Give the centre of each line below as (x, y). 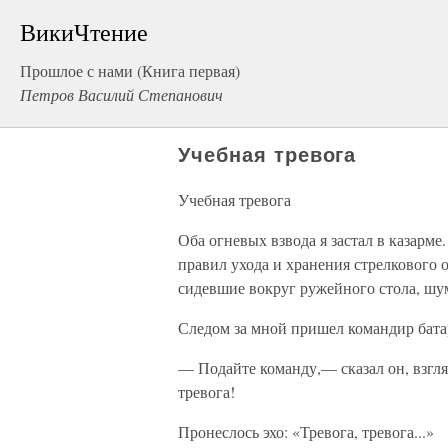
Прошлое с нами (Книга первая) (130, 70)
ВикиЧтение (84, 32)
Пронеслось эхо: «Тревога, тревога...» (306, 431)
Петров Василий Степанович (121, 94)
